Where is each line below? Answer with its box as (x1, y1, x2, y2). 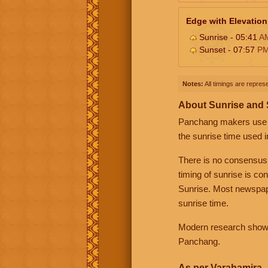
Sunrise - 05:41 (197, 32, 259, 42)
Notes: (182, 80, 203, 87)
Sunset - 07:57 (197, 44, 257, 54)
